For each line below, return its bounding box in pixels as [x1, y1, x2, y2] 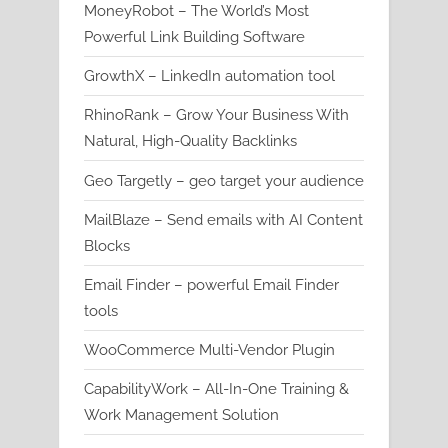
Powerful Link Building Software [84, 28, 305, 47]
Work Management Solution [84, 406, 279, 425]
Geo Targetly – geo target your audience [84, 171, 364, 190]
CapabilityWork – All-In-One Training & [84, 380, 349, 399]
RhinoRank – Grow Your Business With [84, 106, 349, 125]
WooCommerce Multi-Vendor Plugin [84, 340, 335, 359]
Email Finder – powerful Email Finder [84, 275, 339, 294]
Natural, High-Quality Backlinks [84, 132, 297, 151]
